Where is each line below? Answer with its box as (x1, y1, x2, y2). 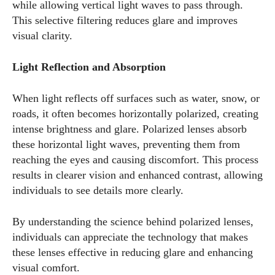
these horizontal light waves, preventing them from (12, 138, 240, 150)
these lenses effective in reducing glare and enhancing (12, 246, 253, 258)
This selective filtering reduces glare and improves (12, 14, 238, 26)
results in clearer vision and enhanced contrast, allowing (12, 169, 263, 181)
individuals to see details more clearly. (12, 184, 184, 196)
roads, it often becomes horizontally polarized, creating (12, 107, 258, 120)
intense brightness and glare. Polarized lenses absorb (12, 123, 247, 135)
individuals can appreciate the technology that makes (12, 231, 248, 243)
